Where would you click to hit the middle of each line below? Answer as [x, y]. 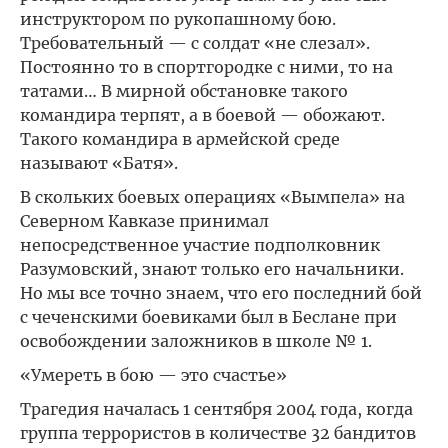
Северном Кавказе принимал [144, 221]
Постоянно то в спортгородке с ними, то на [206, 67]
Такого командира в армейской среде [180, 139]
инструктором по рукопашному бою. [178, 19]
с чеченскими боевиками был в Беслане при [208, 317]
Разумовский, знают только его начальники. [212, 269]
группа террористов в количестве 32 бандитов [218, 433]
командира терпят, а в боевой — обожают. [202, 115]
